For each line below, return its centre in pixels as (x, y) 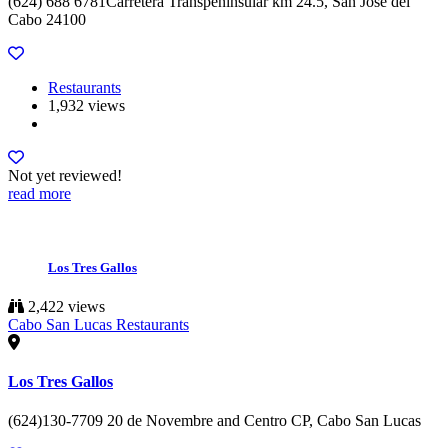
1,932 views (86, 106)
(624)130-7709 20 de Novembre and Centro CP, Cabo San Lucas (214, 421)
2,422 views (64, 306)
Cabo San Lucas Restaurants (98, 324)
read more (39, 194)
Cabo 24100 (47, 20)
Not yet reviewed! (65, 176)
